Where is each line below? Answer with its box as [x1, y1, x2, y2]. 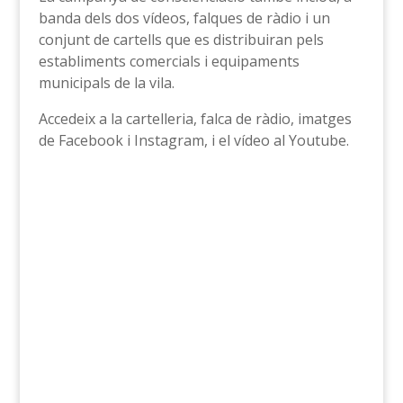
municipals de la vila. [38, 73, 175, 93]
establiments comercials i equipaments [38, 51, 300, 71]
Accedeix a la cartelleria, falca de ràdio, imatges [38, 109, 352, 129]
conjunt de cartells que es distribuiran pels [38, 30, 324, 49]
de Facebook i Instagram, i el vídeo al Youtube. [38, 130, 349, 150]
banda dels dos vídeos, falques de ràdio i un [38, 8, 330, 28]
